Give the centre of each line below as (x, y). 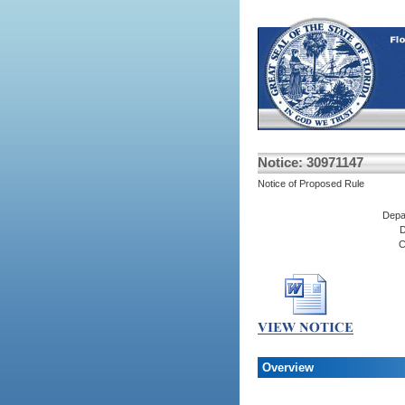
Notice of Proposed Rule (311, 184)
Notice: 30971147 (310, 162)
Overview (287, 367)
